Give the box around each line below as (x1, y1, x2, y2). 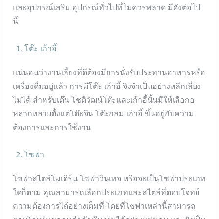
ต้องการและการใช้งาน (13, 122, 93, 132)
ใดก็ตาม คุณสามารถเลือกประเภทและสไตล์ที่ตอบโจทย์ (13, 187, 199, 197)
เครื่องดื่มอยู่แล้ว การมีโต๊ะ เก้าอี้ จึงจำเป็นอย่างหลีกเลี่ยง (13, 81, 201, 91)
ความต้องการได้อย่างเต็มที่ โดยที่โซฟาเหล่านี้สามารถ (13, 200, 196, 211)
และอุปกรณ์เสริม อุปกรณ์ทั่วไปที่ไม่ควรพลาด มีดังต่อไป (13, 2, 200, 12)
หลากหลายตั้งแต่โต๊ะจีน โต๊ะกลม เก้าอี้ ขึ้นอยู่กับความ (13, 108, 194, 118)
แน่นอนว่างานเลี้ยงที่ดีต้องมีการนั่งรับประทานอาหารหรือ (13, 67, 205, 77)
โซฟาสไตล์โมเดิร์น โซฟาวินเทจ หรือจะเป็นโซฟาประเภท (13, 173, 206, 183)
